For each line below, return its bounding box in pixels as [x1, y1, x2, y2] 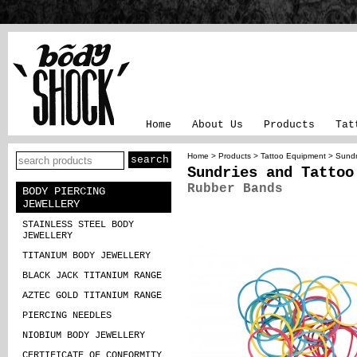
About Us [192, 119, 243, 131]
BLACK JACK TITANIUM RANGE [22, 270, 162, 281]
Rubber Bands [187, 182, 283, 197]
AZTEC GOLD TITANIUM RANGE [22, 290, 162, 301]
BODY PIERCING [22, 185, 105, 198]
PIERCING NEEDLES [22, 310, 112, 321]
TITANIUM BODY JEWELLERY [22, 250, 151, 261]
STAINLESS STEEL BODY [22, 219, 134, 230]
